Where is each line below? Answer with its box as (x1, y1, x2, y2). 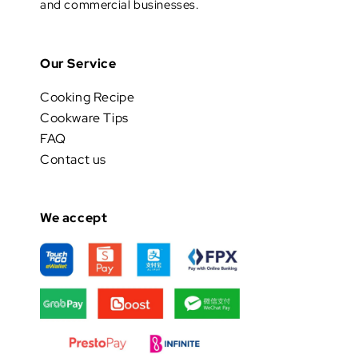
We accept (40, 209, 108, 227)
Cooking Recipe (40, 89, 135, 106)
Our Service (40, 55, 117, 73)
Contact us (40, 151, 106, 169)
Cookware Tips (40, 109, 129, 127)
